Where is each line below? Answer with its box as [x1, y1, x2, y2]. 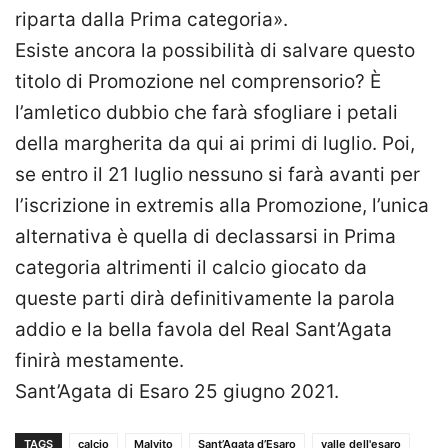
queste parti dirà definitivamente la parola [15, 287, 395, 311]
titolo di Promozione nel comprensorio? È [15, 70, 381, 94]
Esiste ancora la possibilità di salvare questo [15, 39, 415, 63]
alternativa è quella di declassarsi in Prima [15, 225, 396, 249]
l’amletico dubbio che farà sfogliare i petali [15, 101, 398, 125]
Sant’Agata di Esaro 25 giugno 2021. [15, 380, 339, 404]
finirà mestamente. [15, 349, 184, 373]
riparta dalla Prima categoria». [15, 8, 288, 32]
